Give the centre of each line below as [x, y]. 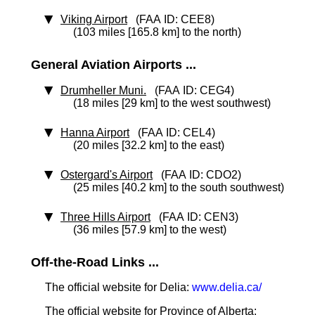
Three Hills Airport [105, 217]
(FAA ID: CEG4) [190, 90]
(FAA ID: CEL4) [172, 133]
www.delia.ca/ [227, 287]
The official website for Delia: [118, 287]
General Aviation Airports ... [114, 65]
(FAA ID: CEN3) [194, 217]
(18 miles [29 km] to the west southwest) [172, 103]
